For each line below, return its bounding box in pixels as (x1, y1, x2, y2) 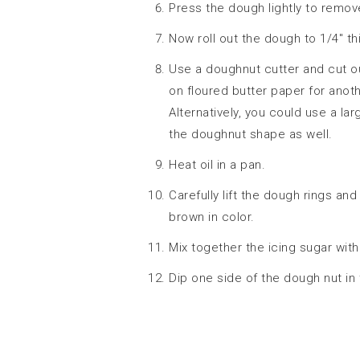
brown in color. (169, 209, 255, 224)
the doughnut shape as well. (169, 126, 333, 141)
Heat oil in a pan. (169, 157, 265, 172)
